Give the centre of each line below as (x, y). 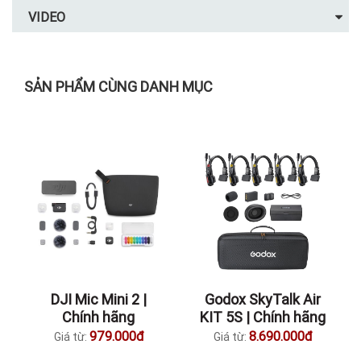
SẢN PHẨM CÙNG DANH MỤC (118, 87)
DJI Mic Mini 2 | (98, 299)
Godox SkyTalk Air (263, 299)
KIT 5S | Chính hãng (263, 317)
